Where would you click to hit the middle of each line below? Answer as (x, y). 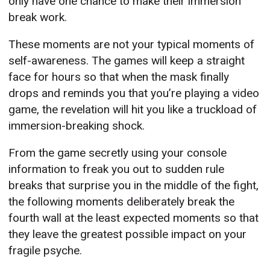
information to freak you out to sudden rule (117, 169)
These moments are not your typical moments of (132, 45)
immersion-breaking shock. (77, 126)
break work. (38, 17)
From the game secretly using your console (118, 153)
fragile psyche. (46, 251)
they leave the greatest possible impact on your (128, 234)
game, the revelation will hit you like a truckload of (133, 110)
